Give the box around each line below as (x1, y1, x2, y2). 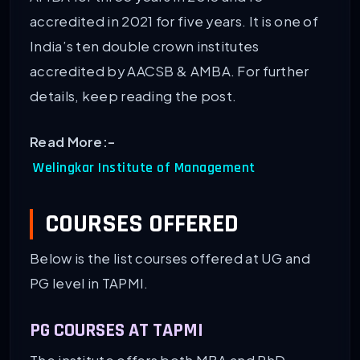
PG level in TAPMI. (30, 275, 149, 292)
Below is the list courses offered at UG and (30, 250, 310, 268)
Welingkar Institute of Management (33, 159, 256, 178)
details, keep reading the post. (30, 88, 237, 105)
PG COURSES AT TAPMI (30, 318, 203, 343)
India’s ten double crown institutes (30, 38, 260, 55)
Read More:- (30, 133, 116, 151)
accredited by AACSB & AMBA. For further (30, 63, 309, 80)
